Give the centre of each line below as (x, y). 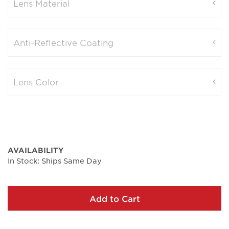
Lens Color (36, 82)
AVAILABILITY (36, 150)
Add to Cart (114, 199)
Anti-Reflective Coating (63, 43)
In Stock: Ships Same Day (55, 161)
